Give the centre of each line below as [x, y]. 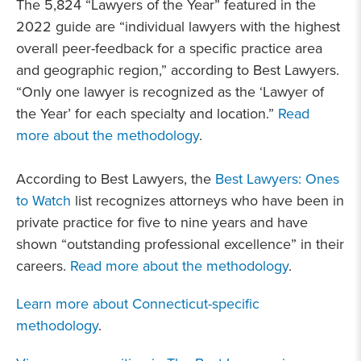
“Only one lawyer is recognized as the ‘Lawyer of [170, 91]
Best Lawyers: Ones [277, 178]
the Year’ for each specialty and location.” [147, 113]
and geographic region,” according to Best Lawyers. [178, 70]
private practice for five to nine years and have [162, 222]
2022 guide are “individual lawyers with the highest [178, 26]
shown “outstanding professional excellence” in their [180, 244]
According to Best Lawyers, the [116, 178]
